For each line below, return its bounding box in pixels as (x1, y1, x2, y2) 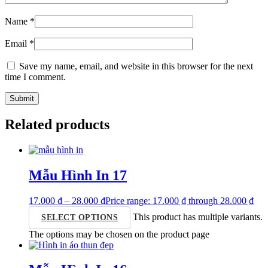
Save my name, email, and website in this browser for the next (19, 60, 253, 71)
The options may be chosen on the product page (29, 229, 209, 239)
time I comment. (5, 71, 66, 82)
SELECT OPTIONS (41, 212, 118, 222)
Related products (5, 116, 109, 132)
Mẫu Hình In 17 (29, 167, 127, 183)
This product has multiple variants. (133, 211, 263, 222)
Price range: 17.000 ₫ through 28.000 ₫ (105, 195, 254, 206)
